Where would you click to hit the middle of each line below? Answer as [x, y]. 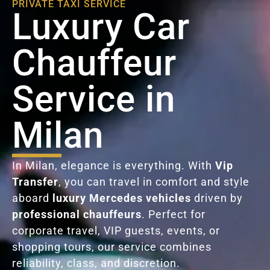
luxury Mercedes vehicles [122, 198]
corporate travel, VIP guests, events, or [116, 230]
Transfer [35, 181]
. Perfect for [174, 214]
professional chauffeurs [77, 214]
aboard [32, 198]
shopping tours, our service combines [112, 246]
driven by [217, 198]
